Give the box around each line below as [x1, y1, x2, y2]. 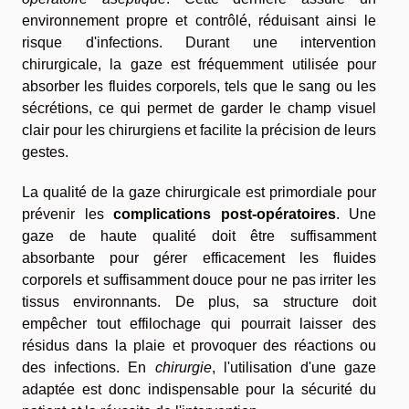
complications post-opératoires [113, 206, 336, 223]
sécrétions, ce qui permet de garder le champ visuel [22, 100, 376, 117]
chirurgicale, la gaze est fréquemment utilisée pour [22, 57, 376, 73]
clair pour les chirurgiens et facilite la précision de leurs [22, 122, 376, 139]
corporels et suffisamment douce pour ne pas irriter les [22, 272, 376, 288]
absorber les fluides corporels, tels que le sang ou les [22, 79, 376, 95]
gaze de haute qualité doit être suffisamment [22, 228, 376, 245]
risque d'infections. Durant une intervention [22, 35, 376, 51]
